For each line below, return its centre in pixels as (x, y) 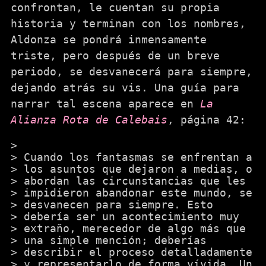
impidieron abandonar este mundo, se (138, 193)
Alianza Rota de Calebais (89, 120)
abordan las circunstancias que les (135, 181)
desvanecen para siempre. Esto (118, 205)
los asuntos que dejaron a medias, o (138, 169)
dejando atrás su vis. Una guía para (125, 88)
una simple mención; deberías (115, 240)
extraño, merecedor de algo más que (135, 228)
